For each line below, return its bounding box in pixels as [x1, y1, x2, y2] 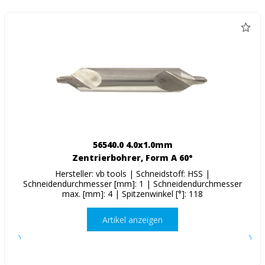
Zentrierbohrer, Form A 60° [72, 152, 193, 164]
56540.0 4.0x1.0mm [92, 139, 173, 151]
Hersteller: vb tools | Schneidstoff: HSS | [55, 168, 210, 180]
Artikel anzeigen [102, 214, 163, 225]
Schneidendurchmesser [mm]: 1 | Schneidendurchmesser [23, 178, 242, 190]
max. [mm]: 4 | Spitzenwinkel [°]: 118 [62, 188, 203, 200]
